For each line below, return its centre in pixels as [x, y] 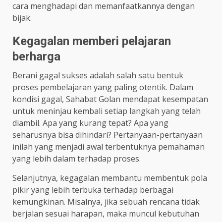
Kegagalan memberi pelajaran [92, 41]
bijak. [22, 18]
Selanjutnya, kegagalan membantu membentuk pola [110, 178]
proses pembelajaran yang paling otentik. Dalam [103, 87]
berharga [36, 56]
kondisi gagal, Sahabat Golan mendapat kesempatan [110, 99]
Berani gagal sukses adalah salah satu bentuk [98, 75]
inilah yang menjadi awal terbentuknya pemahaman [109, 146]
